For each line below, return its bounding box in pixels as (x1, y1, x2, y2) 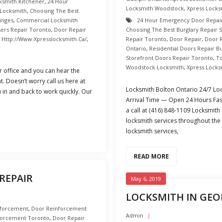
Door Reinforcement (31, 205, 87, 212)
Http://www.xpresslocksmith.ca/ (1, 35, 87, 43)
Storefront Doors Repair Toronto (126, 54, 213, 61)
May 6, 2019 (131, 175, 161, 182)
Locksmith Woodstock (126, 4, 184, 12)
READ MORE (134, 152, 169, 161)
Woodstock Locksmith (126, 63, 184, 71)
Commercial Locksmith (16, 16, 78, 24)
